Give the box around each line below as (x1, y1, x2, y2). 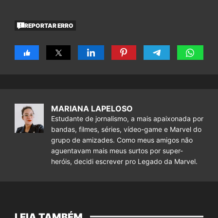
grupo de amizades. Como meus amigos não (51, 136, 193, 145)
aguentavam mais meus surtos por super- (51, 146, 183, 155)
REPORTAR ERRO (24, 21, 74, 29)
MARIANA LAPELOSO (51, 104, 133, 114)
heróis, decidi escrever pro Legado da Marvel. (51, 157, 198, 166)
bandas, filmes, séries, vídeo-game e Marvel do (51, 125, 201, 134)
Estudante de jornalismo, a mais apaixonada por (51, 114, 203, 123)
